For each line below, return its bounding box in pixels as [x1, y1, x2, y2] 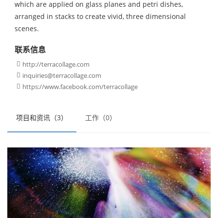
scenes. [15, 24, 39, 33]
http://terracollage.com [22, 60, 90, 69]
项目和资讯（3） [16, 113, 68, 122]
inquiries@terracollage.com [22, 71, 101, 80]
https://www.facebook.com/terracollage [22, 82, 138, 91]
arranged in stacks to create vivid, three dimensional [15, 12, 186, 21]
